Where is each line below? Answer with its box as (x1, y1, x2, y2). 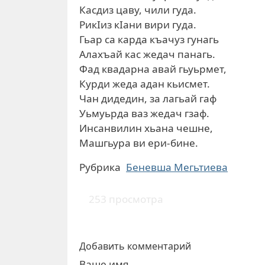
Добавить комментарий (79, 239, 191, 253)
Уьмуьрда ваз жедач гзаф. (79, 106, 209, 120)
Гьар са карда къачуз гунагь (79, 33, 219, 46)
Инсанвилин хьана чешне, (79, 121, 213, 135)
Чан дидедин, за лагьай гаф (79, 92, 216, 105)
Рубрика (79, 160, 121, 174)
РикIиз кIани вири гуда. (79, 18, 196, 31)
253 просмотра (89, 192, 163, 206)
